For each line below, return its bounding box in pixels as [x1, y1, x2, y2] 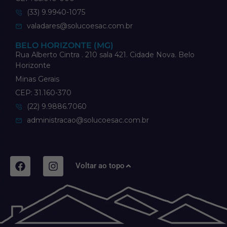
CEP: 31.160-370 [15, 88, 71, 98]
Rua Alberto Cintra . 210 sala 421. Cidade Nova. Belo [15, 50, 195, 60]
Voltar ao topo [75, 161, 125, 171]
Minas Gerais [15, 74, 59, 84]
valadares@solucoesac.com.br [26, 21, 133, 31]
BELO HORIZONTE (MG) [15, 41, 113, 51]
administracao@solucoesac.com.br [26, 116, 149, 125]
